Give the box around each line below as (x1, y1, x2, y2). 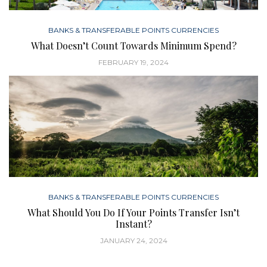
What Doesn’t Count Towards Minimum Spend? (30, 39, 237, 52)
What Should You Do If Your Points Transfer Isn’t (27, 206, 240, 219)
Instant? (115, 218, 152, 231)
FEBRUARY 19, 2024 (98, 58, 169, 67)
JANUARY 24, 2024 (100, 236, 167, 246)
